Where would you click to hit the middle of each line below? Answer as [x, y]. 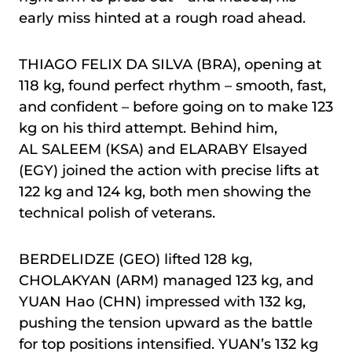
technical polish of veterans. [117, 213]
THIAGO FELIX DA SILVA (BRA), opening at [170, 64]
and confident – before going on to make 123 [176, 106]
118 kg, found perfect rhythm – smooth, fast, [172, 85]
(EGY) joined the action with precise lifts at [169, 170]
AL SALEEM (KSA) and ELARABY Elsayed [163, 149]
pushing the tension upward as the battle [166, 323]
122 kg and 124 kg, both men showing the [165, 191]
